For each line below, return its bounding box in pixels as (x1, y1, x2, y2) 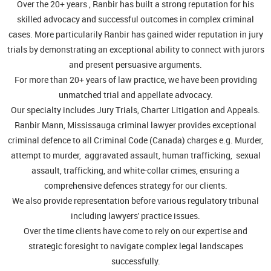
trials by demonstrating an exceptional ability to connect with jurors (7, 44, 264, 55)
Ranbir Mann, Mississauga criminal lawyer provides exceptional (15, 119, 256, 131)
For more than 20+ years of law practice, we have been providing (14, 74, 257, 85)
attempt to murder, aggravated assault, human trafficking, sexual (10, 149, 261, 161)
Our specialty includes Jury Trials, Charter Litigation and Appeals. (11, 104, 260, 116)
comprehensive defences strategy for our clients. (44, 180, 227, 191)
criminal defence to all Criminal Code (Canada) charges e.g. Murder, (8, 134, 263, 146)
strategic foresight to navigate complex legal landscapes (28, 240, 243, 252)
